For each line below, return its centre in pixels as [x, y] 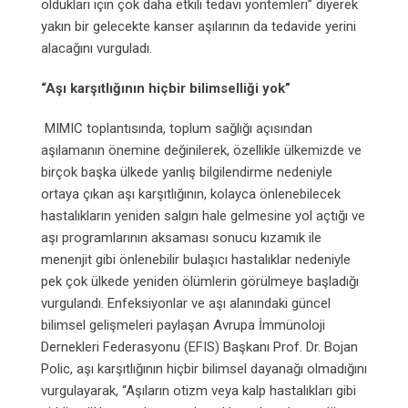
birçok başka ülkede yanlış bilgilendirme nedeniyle [187, 172]
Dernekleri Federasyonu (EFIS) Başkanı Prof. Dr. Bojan [199, 347]
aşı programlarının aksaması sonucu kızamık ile [181, 237]
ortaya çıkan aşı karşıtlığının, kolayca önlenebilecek [191, 194]
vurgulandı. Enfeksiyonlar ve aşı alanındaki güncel [186, 303]
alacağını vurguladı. [97, 48]
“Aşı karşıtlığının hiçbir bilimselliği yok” [169, 88]
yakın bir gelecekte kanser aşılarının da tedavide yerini [199, 26]
